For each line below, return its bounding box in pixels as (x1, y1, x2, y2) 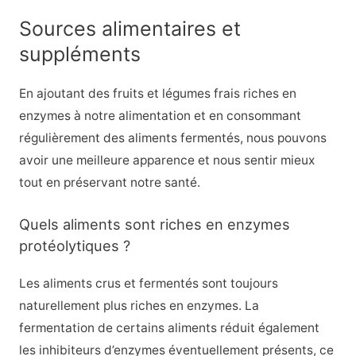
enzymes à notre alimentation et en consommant (18, 108, 301, 124)
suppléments (18, 42, 141, 67)
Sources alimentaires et (18, 17, 241, 41)
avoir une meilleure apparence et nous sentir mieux (18, 153, 315, 168)
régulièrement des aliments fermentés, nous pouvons (18, 130, 327, 146)
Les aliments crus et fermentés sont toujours (18, 275, 278, 291)
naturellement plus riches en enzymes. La (18, 297, 259, 313)
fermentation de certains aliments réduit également (18, 319, 319, 335)
